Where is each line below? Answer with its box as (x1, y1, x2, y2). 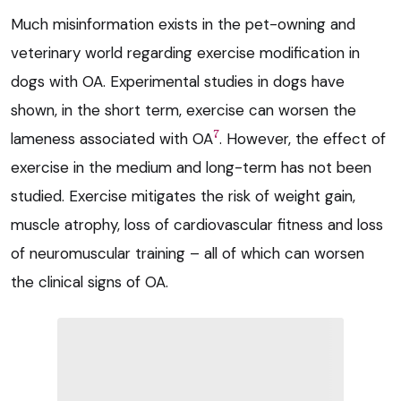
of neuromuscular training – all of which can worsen (11, 243, 364, 263)
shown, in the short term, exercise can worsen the (11, 99, 356, 120)
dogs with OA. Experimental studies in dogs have (11, 71, 345, 91)
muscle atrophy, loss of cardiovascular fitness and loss (11, 214, 383, 235)
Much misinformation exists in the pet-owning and (11, 13, 355, 34)
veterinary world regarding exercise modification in (11, 42, 360, 63)
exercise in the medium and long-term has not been (11, 157, 371, 177)
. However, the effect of (219, 128, 386, 149)
